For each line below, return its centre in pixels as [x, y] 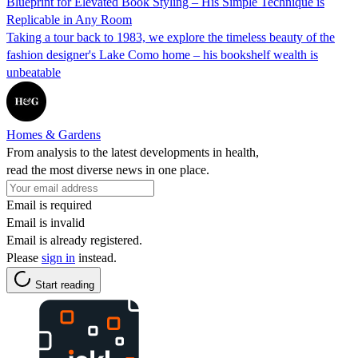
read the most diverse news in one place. [108, 169]
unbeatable [34, 72]
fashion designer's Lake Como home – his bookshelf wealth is [162, 54]
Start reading [65, 284]
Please [24, 257]
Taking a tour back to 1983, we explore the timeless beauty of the [171, 37]
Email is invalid [46, 222]
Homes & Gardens [54, 134]
